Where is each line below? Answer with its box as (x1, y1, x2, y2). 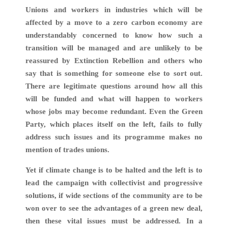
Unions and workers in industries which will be (25, 6, 203, 14)
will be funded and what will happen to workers (25, 95, 203, 103)
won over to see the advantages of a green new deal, (25, 204, 203, 212)
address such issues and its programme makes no (25, 133, 203, 141)
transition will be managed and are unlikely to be (25, 44, 203, 52)
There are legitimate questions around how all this (25, 82, 203, 91)
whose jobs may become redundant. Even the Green (25, 107, 203, 116)
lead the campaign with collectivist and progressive (25, 178, 203, 187)
